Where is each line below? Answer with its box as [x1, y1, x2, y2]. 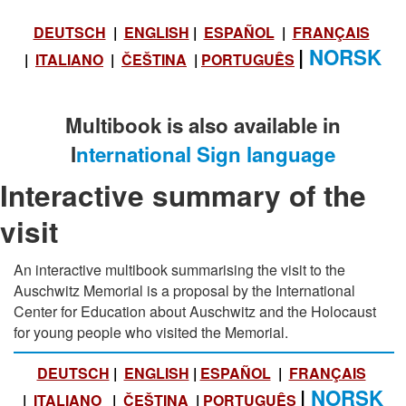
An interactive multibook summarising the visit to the [14, 258, 345, 280]
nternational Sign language [76, 139, 335, 169]
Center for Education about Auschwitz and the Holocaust [14, 300, 376, 322]
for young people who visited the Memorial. [14, 321, 288, 343]
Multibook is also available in [65, 110, 341, 140]
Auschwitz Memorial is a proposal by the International [14, 279, 355, 301]
